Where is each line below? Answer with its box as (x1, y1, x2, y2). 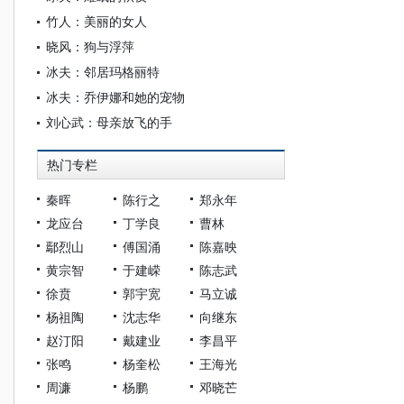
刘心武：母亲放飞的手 (46, 114, 172, 131)
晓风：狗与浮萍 (46, 38, 134, 55)
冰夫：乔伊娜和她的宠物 (46, 88, 185, 106)
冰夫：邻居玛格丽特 (46, 63, 160, 80)
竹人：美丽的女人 (46, 13, 147, 30)
